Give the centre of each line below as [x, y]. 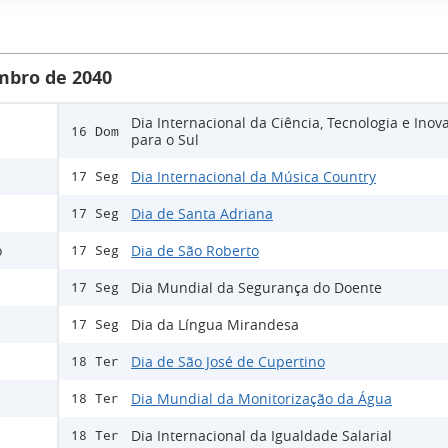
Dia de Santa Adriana [202, 214]
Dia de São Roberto [195, 251]
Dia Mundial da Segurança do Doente [256, 288]
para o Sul [165, 140]
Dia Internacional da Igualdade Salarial [261, 436]
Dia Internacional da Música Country [253, 177]
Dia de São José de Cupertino [228, 362]
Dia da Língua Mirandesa [215, 325]
